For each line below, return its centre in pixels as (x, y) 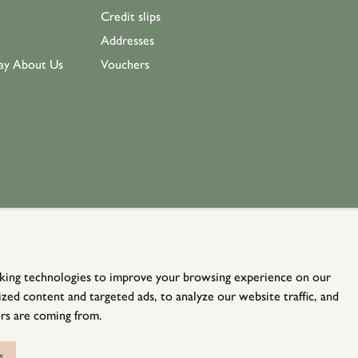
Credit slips (131, 16)
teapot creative (239, 343)
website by (184, 343)
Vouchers (125, 64)
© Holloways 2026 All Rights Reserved (189, 326)
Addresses (127, 40)
